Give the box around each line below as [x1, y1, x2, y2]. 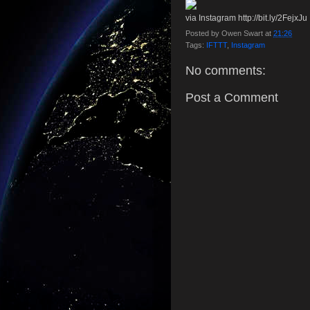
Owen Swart [221, 28, 263, 37]
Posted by [185, 28, 221, 37]
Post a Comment [185, 90, 278, 104]
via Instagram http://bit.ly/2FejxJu [185, 13, 307, 24]
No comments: [185, 63, 266, 77]
